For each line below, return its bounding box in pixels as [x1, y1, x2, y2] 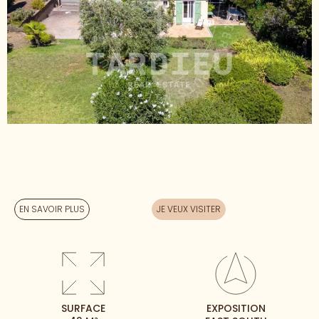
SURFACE [61, 301, 105, 315]
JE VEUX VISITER [156, 203, 221, 215]
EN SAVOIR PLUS [19, 203, 85, 215]
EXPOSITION [206, 301, 266, 315]
